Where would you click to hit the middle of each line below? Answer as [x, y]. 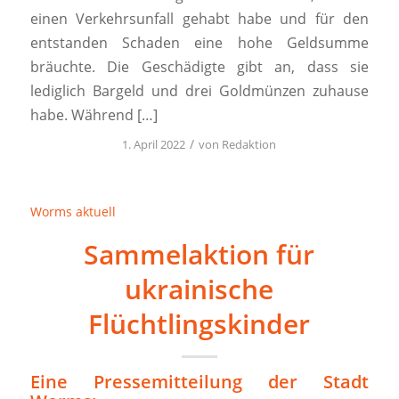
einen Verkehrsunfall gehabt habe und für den [199, 18]
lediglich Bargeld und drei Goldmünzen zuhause [199, 90]
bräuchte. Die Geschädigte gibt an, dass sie [199, 66]
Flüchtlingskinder [199, 324]
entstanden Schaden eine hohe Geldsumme [199, 42]
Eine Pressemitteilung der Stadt [199, 382]
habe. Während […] [94, 114]
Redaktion [249, 145]
